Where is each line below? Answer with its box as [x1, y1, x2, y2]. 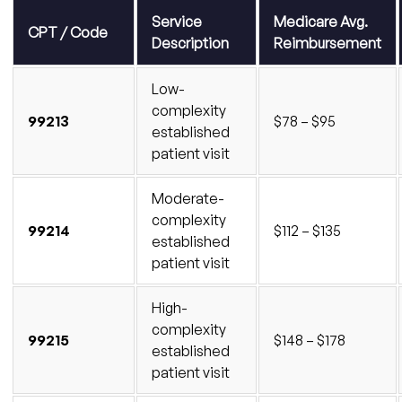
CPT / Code [28, 22, 108, 41]
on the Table [56, 31, 138, 49]
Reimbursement [274, 33, 381, 52]
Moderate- [152, 188, 224, 207]
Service [152, 12, 202, 31]
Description [152, 33, 229, 52]
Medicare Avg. [274, 12, 368, 31]
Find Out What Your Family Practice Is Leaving [56, 8, 348, 27]
